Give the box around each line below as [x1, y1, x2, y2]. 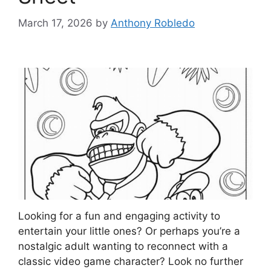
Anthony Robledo [111, 16, 195, 29]
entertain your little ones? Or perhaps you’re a [18, 225, 240, 238]
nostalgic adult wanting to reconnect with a [18, 240, 228, 253]
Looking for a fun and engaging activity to [18, 210, 220, 223]
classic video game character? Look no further [18, 255, 243, 268]
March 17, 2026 [18, 16, 93, 29]
